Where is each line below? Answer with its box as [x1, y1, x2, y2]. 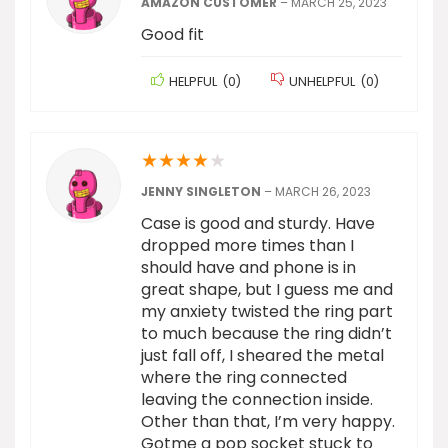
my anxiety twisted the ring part [141, 300, 393, 324]
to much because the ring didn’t [141, 322, 392, 346]
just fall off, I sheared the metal [141, 344, 384, 368]
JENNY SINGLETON [141, 183, 264, 201]
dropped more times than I [141, 234, 354, 258]
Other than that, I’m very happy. [141, 410, 395, 434]
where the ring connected [141, 366, 347, 390]
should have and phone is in [141, 256, 356, 280]
